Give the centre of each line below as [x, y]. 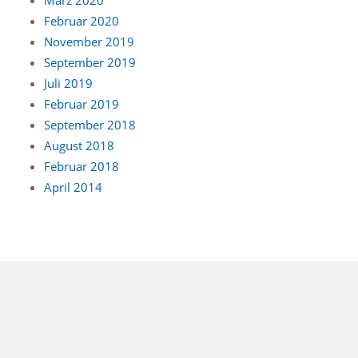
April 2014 [73, 187]
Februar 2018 [82, 166]
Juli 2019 [68, 83]
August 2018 [79, 145]
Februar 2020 [82, 20]
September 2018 [90, 124]
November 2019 [89, 41]
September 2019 [90, 62]
